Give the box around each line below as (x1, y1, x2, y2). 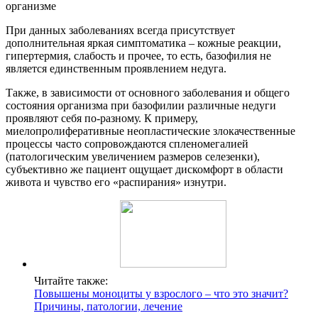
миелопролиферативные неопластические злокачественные (6, 125, 295, 138)
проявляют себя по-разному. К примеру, (6, 112, 198, 125)
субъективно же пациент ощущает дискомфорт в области (6, 163, 283, 176)
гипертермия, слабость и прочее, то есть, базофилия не (6, 50, 271, 62)
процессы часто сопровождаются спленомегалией (6, 138, 248, 150)
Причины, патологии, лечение (34, 300, 182, 313)
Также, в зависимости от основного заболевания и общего (6, 87, 290, 99)
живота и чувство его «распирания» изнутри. (6, 176, 226, 189)
